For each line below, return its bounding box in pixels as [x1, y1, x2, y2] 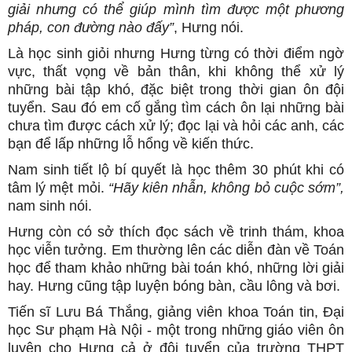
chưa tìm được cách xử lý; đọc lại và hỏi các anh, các [8, 118, 344, 134]
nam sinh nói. [8, 198, 92, 214]
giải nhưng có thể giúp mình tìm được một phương [8, 2, 344, 18]
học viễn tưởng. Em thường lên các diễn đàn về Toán [8, 242, 344, 258]
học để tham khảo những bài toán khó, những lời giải [8, 260, 344, 277]
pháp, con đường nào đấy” [8, 20, 174, 36]
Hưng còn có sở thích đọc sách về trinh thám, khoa [8, 224, 344, 240]
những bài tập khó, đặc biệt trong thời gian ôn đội [8, 82, 344, 98]
